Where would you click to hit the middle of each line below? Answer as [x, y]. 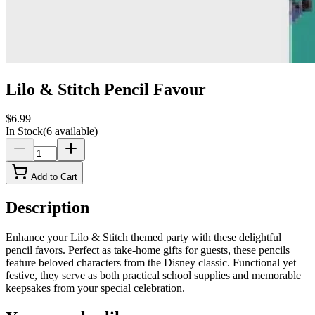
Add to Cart [53, 177]
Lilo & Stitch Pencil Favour [106, 89]
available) [75, 131]
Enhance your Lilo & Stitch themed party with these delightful [143, 238]
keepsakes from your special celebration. [95, 288]
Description [47, 208]
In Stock [24, 131]
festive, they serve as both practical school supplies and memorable [153, 276]
